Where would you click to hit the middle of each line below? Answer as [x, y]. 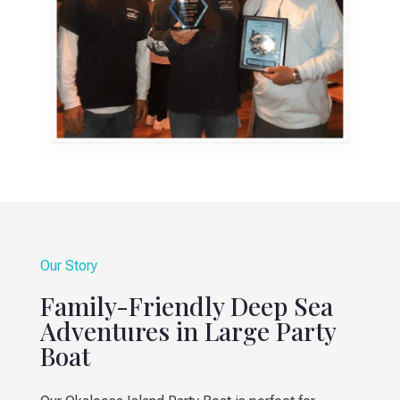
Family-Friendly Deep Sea [186, 305]
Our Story [68, 265]
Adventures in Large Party [187, 330]
